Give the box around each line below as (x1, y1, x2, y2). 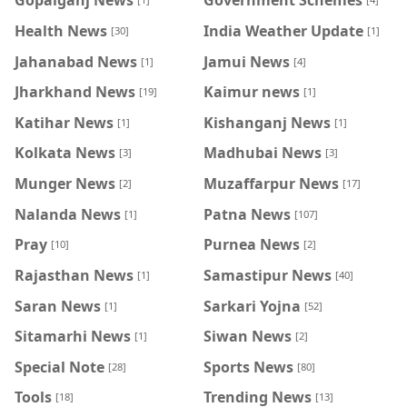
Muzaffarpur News (203, 173, 339, 194)
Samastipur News (203, 264, 332, 285)
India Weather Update (203, 20, 363, 41)
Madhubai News (203, 143, 322, 164)
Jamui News (203, 51, 290, 72)
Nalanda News (15, 203, 121, 224)
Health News (15, 20, 107, 41)
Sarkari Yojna (203, 295, 301, 316)
